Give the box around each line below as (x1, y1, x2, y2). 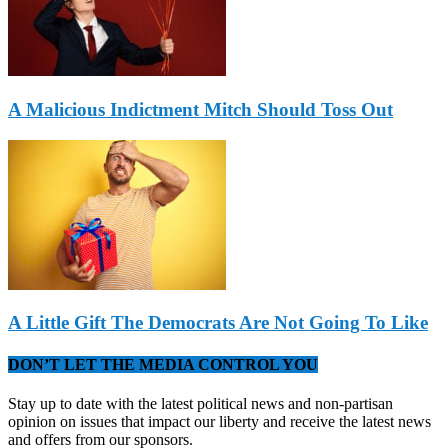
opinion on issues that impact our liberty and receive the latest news (8, 412, 431, 430)
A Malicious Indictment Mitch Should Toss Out (8, 98, 393, 120)
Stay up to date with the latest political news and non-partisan (8, 394, 393, 412)
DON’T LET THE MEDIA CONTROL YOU (8, 355, 318, 373)
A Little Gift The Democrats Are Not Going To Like (8, 312, 428, 334)
